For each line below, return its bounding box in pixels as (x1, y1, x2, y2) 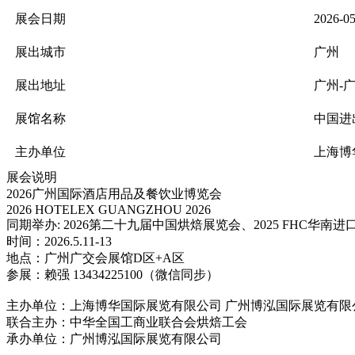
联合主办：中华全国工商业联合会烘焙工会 (6, 315, 247, 329)
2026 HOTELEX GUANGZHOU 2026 (6, 202, 211, 216)
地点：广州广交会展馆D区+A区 (6, 250, 185, 265)
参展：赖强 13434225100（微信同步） (6, 267, 219, 281)
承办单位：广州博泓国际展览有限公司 (6, 331, 222, 345)
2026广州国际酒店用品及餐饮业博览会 (6, 186, 222, 200)
